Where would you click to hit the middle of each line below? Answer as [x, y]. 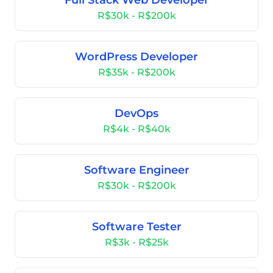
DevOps [136, 113]
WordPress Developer [136, 57]
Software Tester [136, 227]
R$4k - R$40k [136, 129]
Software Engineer [136, 170]
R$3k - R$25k [136, 242]
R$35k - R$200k [136, 72]
